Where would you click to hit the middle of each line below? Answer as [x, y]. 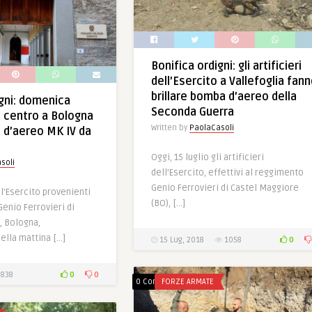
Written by [170, 127]
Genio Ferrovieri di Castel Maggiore [225, 188]
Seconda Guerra [193, 112]
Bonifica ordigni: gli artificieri [226, 66]
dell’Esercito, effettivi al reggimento [227, 172]
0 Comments [160, 282]
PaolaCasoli [212, 127]
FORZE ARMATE [188, 282]
